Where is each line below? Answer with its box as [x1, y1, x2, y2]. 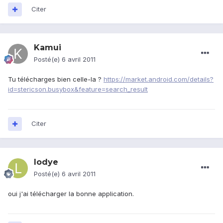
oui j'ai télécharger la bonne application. [8, 190, 134, 198]
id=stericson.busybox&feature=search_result [8, 85, 148, 94]
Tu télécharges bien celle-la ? [8, 75, 104, 84]
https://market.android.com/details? [104, 75, 214, 84]
